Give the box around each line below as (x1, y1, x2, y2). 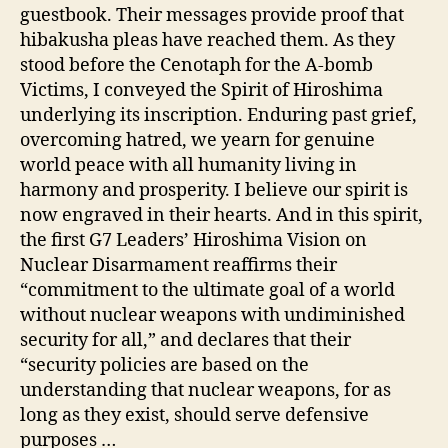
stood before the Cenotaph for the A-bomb (20, 54, 373, 78)
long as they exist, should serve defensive (20, 404, 369, 428)
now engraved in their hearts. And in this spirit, (20, 204, 423, 228)
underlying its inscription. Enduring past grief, (20, 104, 417, 128)
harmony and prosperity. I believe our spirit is (20, 179, 408, 203)
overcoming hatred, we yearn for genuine (20, 129, 375, 153)
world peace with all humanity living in (20, 154, 357, 178)
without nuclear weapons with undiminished (20, 304, 405, 328)
